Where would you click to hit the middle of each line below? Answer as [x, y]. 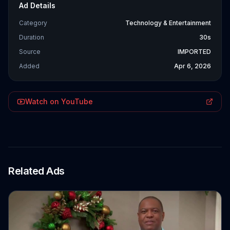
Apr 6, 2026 [193, 66]
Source [30, 52]
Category [33, 23]
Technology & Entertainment [168, 23]
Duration [32, 37]
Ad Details [37, 5]
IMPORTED [194, 52]
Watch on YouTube [59, 101]
